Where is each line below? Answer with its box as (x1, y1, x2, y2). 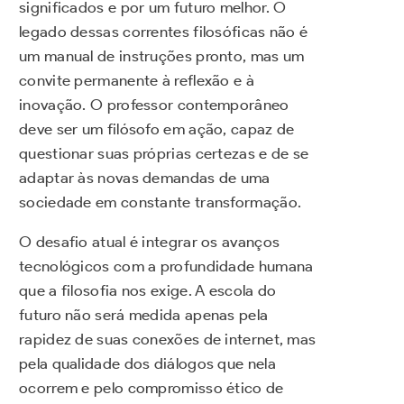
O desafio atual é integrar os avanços (19, 233, 280, 252)
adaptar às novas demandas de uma (19, 169, 271, 188)
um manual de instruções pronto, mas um (19, 47, 305, 66)
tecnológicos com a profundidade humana (19, 257, 314, 276)
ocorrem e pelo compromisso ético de (19, 379, 284, 398)
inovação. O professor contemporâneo (19, 96, 289, 115)
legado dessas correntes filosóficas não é (19, 23, 308, 41)
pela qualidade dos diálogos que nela (19, 354, 276, 373)
